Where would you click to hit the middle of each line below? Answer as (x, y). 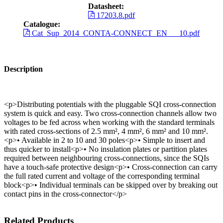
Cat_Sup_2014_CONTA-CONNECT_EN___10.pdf (115, 33)
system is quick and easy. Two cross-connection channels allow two (110, 113)
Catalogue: (42, 24)
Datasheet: (106, 6)
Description (23, 69)
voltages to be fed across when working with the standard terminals (109, 122)
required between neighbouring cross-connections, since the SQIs (107, 158)
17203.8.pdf (115, 15)
